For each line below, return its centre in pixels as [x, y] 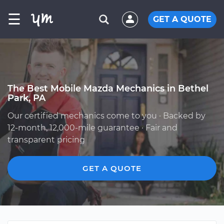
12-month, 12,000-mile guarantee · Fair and [92, 128]
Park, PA [26, 98]
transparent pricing [46, 140]
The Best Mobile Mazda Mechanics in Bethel [108, 88]
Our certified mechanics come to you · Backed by [106, 116]
